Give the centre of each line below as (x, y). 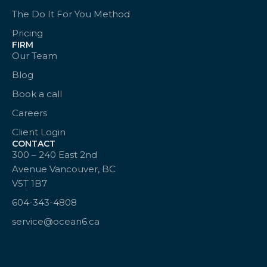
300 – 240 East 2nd (55, 155)
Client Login (39, 132)
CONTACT (34, 144)
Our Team (35, 56)
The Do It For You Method (71, 14)
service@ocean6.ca (56, 222)
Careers (30, 113)
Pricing (27, 33)
